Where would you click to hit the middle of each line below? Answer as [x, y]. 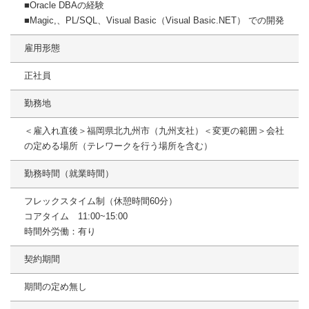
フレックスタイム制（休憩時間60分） [101, 201]
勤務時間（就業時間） [69, 174]
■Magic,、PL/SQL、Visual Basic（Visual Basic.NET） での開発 [154, 21]
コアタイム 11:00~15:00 [76, 217]
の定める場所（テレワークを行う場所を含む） [118, 146]
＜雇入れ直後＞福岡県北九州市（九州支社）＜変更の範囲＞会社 [154, 131]
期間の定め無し [56, 287]
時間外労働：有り [60, 232]
